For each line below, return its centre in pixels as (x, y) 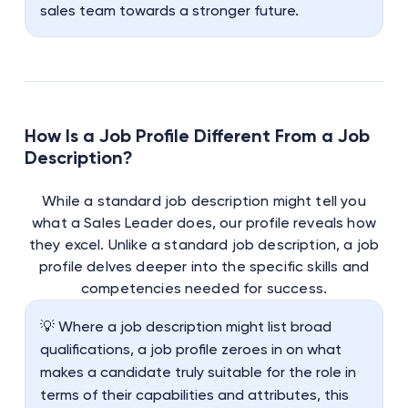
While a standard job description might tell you (204, 200)
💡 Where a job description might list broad (185, 326)
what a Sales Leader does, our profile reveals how (204, 222)
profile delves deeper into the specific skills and (204, 266)
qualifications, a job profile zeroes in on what (190, 349)
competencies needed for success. (204, 288)
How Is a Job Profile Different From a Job (197, 135)
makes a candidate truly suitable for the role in (198, 372)
